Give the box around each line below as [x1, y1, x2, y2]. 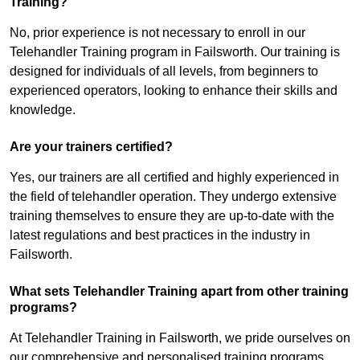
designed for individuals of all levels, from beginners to [10, 64, 318, 79]
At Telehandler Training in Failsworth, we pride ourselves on [10, 331, 350, 346]
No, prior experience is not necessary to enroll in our [10, 26, 305, 40]
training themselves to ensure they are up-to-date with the [10, 209, 334, 223]
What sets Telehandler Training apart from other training [10, 284, 349, 299]
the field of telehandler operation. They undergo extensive [10, 190, 337, 204]
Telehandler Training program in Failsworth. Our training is [10, 45, 340, 59]
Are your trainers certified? [10, 140, 173, 154]
